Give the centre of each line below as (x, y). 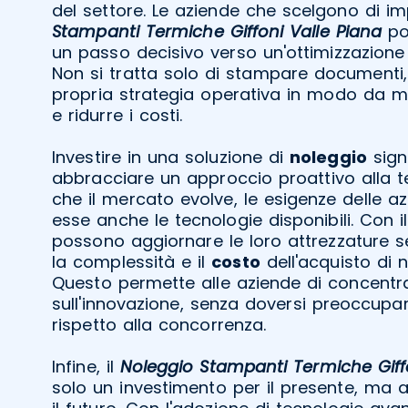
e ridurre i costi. (117, 115)
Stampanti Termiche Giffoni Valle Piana (217, 31)
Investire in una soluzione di (171, 157)
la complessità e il (132, 261)
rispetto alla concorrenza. (159, 324)
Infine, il (86, 366)
